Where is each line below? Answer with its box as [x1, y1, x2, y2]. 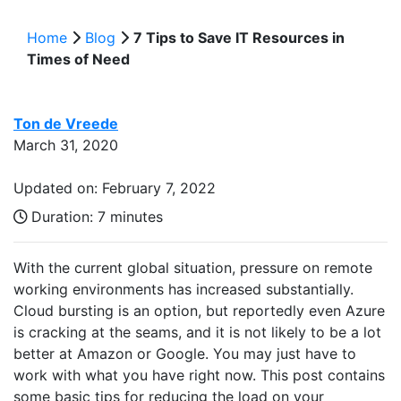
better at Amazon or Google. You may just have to [13, 345, 356, 363]
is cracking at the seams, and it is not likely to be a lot [13, 323, 381, 342]
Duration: [31, 208, 98, 226]
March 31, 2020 [13, 136, 118, 155]
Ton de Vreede [13, 115, 118, 133]
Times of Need [27, 50, 130, 69]
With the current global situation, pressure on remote [13, 259, 372, 277]
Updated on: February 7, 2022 [13, 179, 216, 198]
